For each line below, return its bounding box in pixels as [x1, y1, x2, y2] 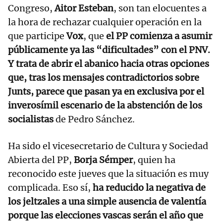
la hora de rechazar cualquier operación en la [8, 16, 202, 28]
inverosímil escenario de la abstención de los [8, 100, 202, 111]
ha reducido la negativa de [93, 182, 206, 194]
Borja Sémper [74, 154, 133, 166]
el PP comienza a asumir [106, 30, 212, 42]
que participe [8, 30, 66, 42]
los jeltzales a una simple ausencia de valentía [8, 196, 206, 208]
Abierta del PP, [8, 154, 74, 166]
